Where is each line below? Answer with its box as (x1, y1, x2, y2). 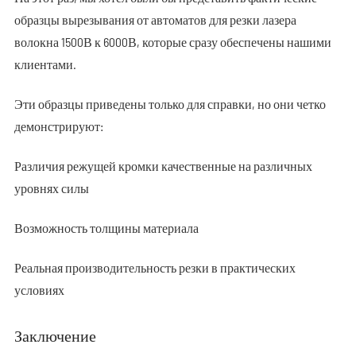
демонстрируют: (14, 118, 103, 133)
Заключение (14, 326, 96, 345)
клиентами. (14, 56, 76, 72)
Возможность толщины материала (14, 220, 199, 235)
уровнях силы (14, 180, 89, 195)
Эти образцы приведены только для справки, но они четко (14, 96, 326, 111)
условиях (14, 282, 64, 297)
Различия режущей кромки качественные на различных (14, 158, 312, 173)
